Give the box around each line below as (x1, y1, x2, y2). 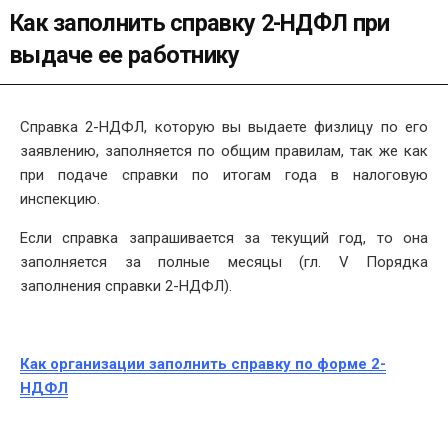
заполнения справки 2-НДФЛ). (20, 277, 232, 296)
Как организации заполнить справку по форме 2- (20, 355, 386, 374)
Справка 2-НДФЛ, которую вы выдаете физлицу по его (20, 118, 428, 137)
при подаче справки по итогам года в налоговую (20, 166, 428, 185)
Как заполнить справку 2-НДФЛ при (10, 8, 390, 37)
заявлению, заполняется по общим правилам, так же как (20, 142, 428, 161)
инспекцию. (20, 190, 100, 209)
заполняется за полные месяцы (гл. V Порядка (20, 253, 428, 272)
